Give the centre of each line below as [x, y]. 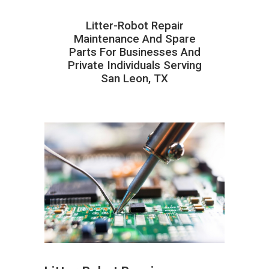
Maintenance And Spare [134, 39]
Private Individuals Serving [134, 65]
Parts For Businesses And [134, 52]
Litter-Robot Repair [134, 26]
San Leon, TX [134, 78]
